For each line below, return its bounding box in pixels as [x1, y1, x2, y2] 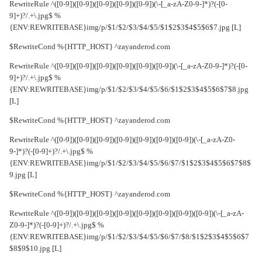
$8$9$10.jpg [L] [12, 244, 64, 253]
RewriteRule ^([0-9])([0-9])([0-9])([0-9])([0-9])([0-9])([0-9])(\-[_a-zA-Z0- [12, 135, 238, 144]
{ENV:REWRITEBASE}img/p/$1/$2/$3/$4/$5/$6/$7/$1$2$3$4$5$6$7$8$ [12, 158, 254, 168]
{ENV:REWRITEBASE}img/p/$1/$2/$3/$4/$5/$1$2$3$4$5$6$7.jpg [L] [12, 23, 244, 32]
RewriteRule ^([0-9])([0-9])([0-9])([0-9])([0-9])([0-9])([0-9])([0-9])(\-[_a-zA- [12, 209, 247, 218]
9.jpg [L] [12, 170, 40, 180]
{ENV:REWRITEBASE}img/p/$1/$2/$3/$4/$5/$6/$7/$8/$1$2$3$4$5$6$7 [12, 232, 252, 242]
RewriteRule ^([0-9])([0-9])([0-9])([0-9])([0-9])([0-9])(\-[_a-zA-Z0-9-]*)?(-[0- [12, 61, 250, 71]
